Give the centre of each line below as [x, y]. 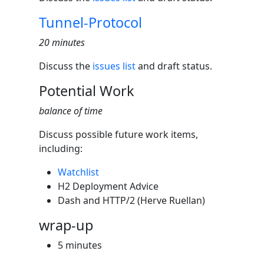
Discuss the [66, 66]
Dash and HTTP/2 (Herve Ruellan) [131, 200]
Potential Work [87, 91]
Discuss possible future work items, [118, 134]
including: [61, 148]
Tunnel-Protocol [90, 22]
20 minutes [62, 42]
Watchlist [78, 172]
